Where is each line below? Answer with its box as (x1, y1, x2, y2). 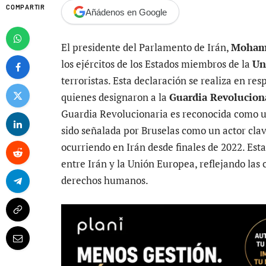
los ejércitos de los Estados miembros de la (61, 57, 252, 71)
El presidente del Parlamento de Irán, (61, 40, 231, 55)
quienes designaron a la (61, 90, 169, 104)
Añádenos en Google (85, 7, 167, 17)
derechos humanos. (61, 173, 148, 188)
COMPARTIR (6, 3, 45, 11)
